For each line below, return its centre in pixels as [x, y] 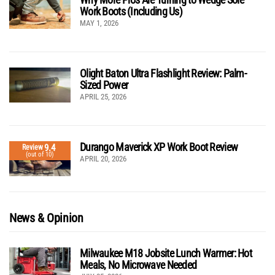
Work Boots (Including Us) [131, 11]
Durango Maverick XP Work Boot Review [159, 147]
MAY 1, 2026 [99, 23]
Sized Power [104, 85]
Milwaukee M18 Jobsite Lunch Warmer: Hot [166, 253]
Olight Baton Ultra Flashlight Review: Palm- [163, 73]
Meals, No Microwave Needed [138, 265]
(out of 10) [40, 154]
